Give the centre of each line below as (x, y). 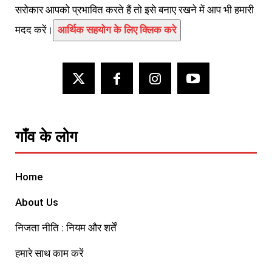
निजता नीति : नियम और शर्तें (66, 228)
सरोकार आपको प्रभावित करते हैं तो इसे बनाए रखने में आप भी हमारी (134, 10)
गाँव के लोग (46, 137)
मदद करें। (34, 30)
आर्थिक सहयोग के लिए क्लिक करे (117, 30)
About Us (37, 202)
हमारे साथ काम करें (49, 253)
